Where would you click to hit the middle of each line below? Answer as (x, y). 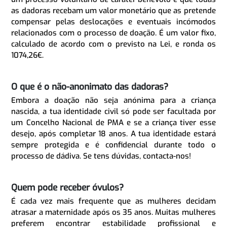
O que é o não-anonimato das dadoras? (90, 87)
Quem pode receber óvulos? (68, 187)
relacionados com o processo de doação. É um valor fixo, (113, 33)
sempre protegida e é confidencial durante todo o (113, 145)
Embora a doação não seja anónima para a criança (113, 100)
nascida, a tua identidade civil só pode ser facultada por (113, 111)
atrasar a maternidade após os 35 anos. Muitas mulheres (113, 212)
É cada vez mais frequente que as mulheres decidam (113, 201)
